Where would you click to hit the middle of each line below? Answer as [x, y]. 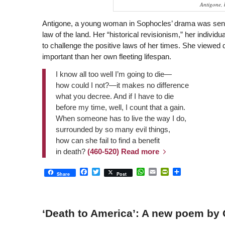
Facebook [105, 172]
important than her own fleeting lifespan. [106, 56]
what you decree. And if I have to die [115, 96]
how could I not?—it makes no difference [122, 85]
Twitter [111, 172]
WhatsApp [163, 172]
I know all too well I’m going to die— [114, 74]
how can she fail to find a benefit [107, 140]
